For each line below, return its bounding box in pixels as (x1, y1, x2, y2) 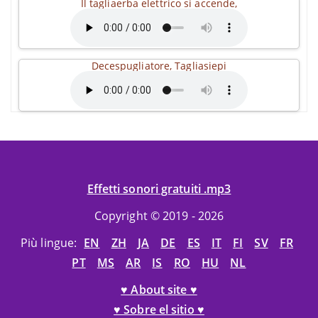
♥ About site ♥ (121, 282, 197, 297)
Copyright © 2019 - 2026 (94, 208, 224, 224)
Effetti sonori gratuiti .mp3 (87, 181, 231, 197)
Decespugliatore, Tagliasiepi (91, 59, 227, 72)
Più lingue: (21, 235, 80, 251)
